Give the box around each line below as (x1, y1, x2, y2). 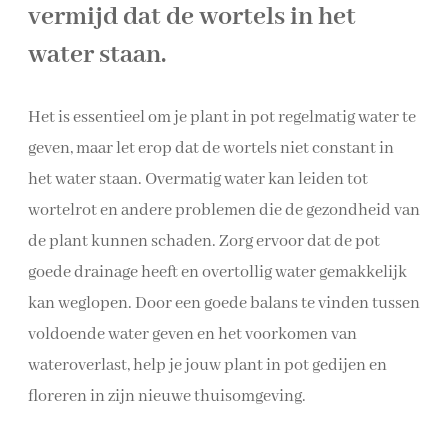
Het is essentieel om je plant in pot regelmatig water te (28, 107, 416, 129)
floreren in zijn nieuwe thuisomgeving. (28, 386, 306, 408)
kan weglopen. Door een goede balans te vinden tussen (28, 293, 420, 315)
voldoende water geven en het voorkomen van (28, 324, 357, 346)
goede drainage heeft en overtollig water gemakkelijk (28, 262, 407, 284)
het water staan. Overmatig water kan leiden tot (28, 169, 368, 191)
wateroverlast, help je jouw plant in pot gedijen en (28, 355, 387, 377)
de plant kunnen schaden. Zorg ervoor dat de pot (28, 231, 380, 253)
